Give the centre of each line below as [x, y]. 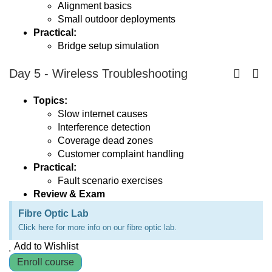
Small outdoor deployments [117, 19]
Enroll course [46, 262]
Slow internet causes [103, 114]
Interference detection [104, 127]
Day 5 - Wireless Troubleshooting [98, 73]
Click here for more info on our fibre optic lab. [97, 227]
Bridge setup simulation [108, 46]
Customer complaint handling [121, 154]
